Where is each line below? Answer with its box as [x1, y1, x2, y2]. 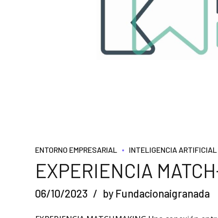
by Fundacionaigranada [103, 187, 210, 200]
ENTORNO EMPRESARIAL [35, 145, 117, 155]
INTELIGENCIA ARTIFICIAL [129, 145, 217, 155]
